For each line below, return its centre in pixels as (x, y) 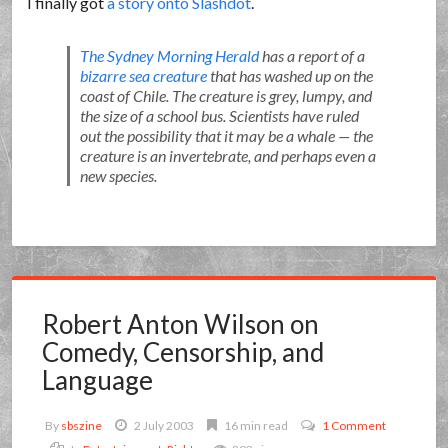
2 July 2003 (164, 425)
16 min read (255, 425)
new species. (118, 175)
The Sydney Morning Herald (169, 55)
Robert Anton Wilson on (181, 324)
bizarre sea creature (143, 75)
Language (98, 380)
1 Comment (354, 425)
